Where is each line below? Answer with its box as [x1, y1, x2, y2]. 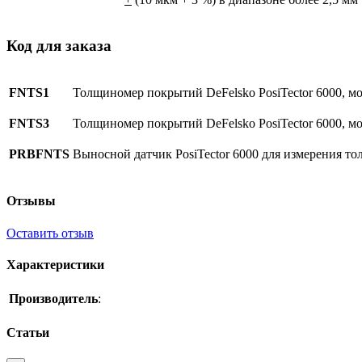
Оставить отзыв [6, 225, 94, 240]
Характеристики [6, 257, 104, 271]
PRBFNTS [9, 147, 69, 162]
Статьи [6, 326, 49, 340]
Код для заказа [6, 37, 112, 55]
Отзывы [6, 194, 56, 208]
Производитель [9, 292, 98, 306]
